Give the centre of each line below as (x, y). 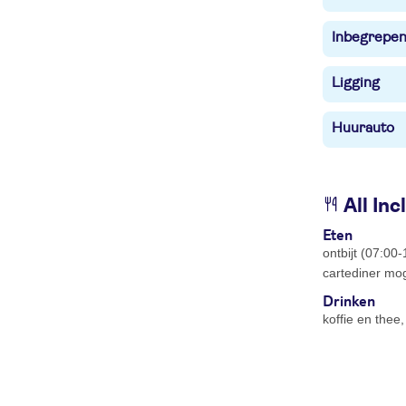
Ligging (356, 82)
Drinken (349, 300)
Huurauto (363, 128)
